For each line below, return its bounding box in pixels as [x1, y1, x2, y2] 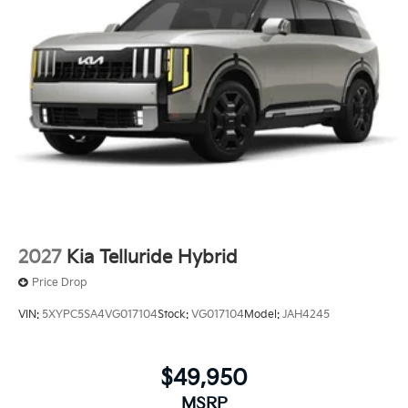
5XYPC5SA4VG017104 [42, 308, 158, 322]
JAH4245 [282, 308, 330, 322]
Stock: [158, 308, 191, 322]
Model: [244, 308, 282, 322]
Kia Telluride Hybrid [66, 246, 238, 269]
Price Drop [32, 275, 87, 290]
